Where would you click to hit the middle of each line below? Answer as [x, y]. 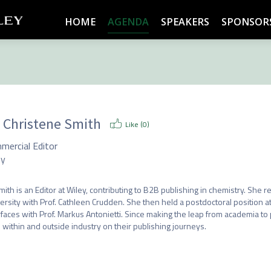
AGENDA [128, 22]
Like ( [134, 124]
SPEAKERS [185, 22]
